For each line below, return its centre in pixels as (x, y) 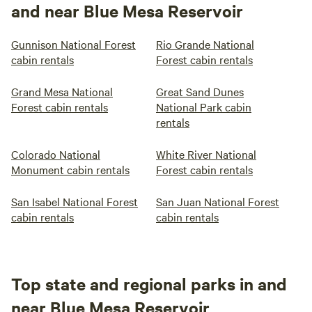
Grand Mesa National (62, 91)
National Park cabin (204, 107)
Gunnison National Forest (73, 44)
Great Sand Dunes (200, 91)
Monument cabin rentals (70, 169)
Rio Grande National (205, 44)
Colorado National (56, 154)
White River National (206, 154)
